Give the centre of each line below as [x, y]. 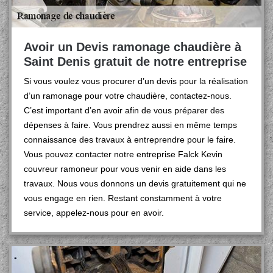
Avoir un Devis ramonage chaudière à [133, 47]
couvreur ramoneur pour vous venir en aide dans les [125, 169]
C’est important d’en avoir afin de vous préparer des [124, 110]
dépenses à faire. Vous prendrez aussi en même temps [130, 125]
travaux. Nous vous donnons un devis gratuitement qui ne [135, 183]
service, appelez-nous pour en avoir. [94, 213]
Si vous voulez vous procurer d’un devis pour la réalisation [136, 81]
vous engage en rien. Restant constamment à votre [123, 198]
